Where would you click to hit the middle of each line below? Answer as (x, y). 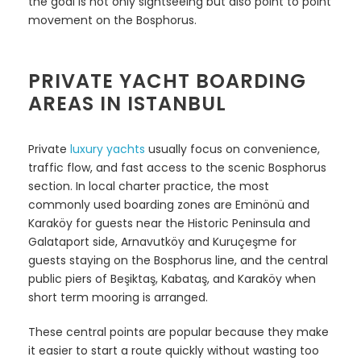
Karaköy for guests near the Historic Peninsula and (169, 223)
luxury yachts (108, 149)
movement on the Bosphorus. (112, 20)
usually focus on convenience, (232, 149)
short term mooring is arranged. (118, 297)
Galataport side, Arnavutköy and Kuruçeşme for (162, 241)
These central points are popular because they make (178, 332)
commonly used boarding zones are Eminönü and (169, 204)
